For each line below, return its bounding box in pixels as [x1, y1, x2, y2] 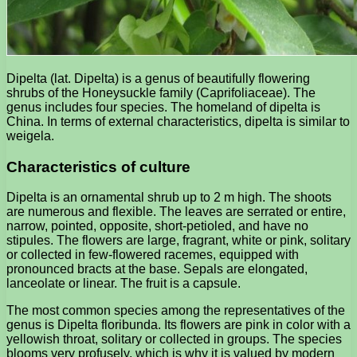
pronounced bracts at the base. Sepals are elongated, [6, 262, 308, 277]
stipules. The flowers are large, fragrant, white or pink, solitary [6, 233, 351, 248]
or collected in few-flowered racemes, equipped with [6, 248, 299, 262]
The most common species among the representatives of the [6, 304, 345, 318]
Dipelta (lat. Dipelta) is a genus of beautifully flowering [6, 71, 310, 85]
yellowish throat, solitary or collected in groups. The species [6, 332, 342, 347]
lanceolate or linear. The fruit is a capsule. [6, 277, 241, 291]
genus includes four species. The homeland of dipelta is [6, 100, 320, 114]
